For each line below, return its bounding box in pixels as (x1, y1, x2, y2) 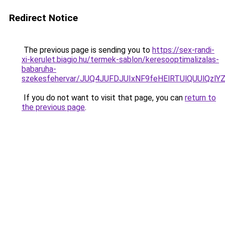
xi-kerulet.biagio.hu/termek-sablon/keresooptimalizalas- (22, 55, 219, 64)
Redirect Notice (9, 12, 78, 24)
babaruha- (22, 64, 56, 74)
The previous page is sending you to (22, 45, 152, 55)
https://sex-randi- (152, 45, 214, 55)
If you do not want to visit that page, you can (22, 93, 185, 102)
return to (185, 93, 216, 102)
